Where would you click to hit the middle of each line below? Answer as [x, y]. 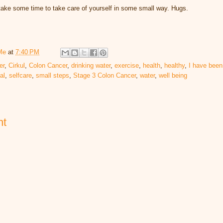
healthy [174, 65]
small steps [53, 75]
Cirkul [17, 65]
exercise [127, 65]
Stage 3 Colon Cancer [105, 75]
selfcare [20, 75]
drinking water [91, 65]
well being [173, 75]
